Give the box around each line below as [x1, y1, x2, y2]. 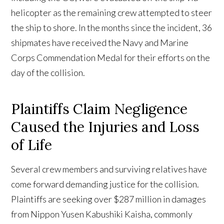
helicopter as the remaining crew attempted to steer [11, 7, 212, 18]
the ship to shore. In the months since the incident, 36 [11, 22, 212, 33]
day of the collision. [11, 67, 85, 78]
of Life [11, 136, 52, 154]
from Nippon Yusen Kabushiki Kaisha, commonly [11, 208, 193, 220]
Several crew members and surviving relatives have [11, 163, 207, 175]
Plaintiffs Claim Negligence [11, 100, 188, 118]
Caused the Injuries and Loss [11, 118, 200, 136]
